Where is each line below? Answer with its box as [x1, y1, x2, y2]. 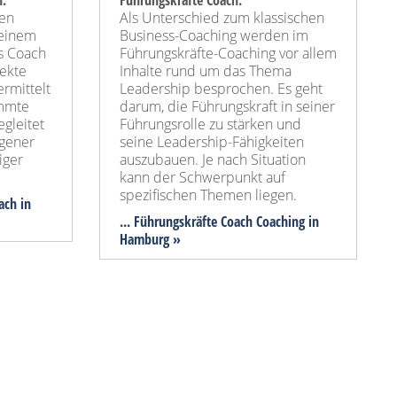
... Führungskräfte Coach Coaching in [120, 212, 319, 232]
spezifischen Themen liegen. [120, 185, 297, 206]
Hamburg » [120, 230, 181, 250]
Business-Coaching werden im [120, 26, 308, 46]
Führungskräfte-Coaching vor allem [120, 43, 337, 64]
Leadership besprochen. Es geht [120, 79, 323, 99]
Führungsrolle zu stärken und [120, 114, 301, 135]
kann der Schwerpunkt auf [120, 167, 285, 188]
